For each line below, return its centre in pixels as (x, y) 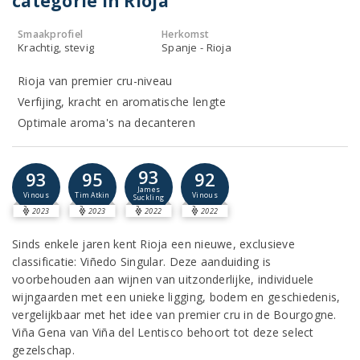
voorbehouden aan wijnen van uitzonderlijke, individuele (163, 279)
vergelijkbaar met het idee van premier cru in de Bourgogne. (174, 315)
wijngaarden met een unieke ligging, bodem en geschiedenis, (176, 297)
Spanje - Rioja (196, 47)
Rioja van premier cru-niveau (95, 81)
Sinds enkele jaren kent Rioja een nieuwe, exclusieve (153, 244)
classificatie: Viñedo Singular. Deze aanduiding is (142, 262)
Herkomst (186, 34)
